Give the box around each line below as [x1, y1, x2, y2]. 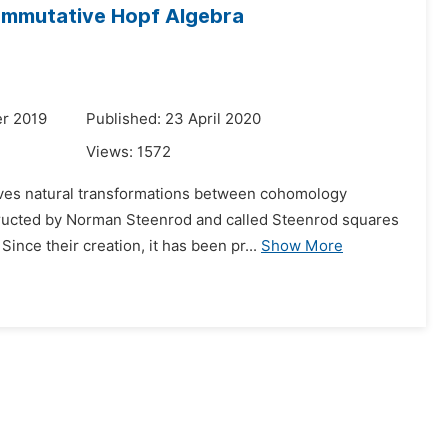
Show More [261, 237, 343, 255]
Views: [86, 143, 137, 161]
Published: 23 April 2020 [86, 110, 261, 128]
